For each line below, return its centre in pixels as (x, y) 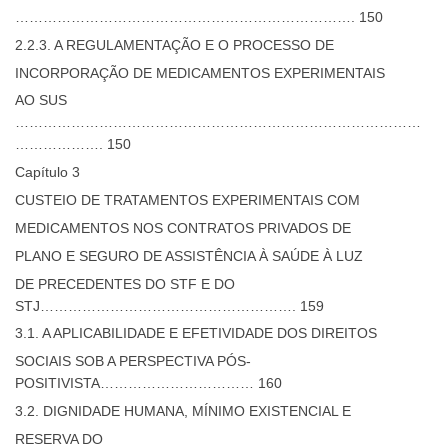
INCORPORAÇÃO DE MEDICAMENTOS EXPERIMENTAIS (200, 72)
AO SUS (41, 100)
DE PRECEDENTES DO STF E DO (125, 283)
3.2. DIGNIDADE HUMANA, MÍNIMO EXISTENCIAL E (183, 410)
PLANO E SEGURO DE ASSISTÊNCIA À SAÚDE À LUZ (189, 255)
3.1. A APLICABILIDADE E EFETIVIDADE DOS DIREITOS (196, 333)
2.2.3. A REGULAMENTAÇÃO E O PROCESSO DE (174, 44)
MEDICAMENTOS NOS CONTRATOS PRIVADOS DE (183, 227)
